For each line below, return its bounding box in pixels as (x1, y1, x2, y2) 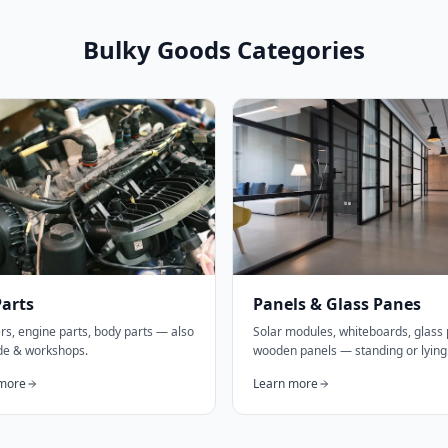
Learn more (253, 375, 318, 392)
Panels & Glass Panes (253, 293, 421, 315)
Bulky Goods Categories (83, 33, 365, 66)
